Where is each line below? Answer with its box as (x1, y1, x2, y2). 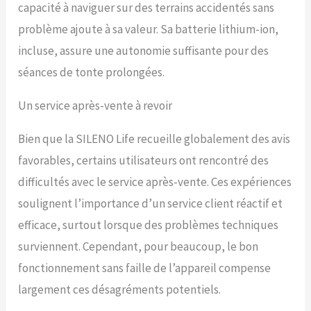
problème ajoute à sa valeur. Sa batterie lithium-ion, (18, 22, 279, 37)
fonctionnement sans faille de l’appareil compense (18, 260, 271, 276)
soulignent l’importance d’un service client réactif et (18, 196, 283, 212)
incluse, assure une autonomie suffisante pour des (18, 43, 269, 59)
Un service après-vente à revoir (18, 98, 173, 114)
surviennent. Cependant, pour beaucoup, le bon (18, 239, 259, 255)
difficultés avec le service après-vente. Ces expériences (18, 174, 292, 190)
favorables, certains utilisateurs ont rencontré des (18, 153, 269, 169)
